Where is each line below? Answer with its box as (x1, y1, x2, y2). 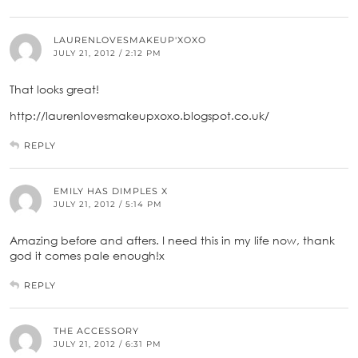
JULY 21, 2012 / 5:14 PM (54, 198, 162, 209)
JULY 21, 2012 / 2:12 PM (54, 47, 161, 58)
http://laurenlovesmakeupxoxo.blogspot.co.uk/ (10, 108, 269, 122)
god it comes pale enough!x (10, 248, 165, 262)
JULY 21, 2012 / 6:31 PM (54, 338, 161, 349)
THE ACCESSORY (54, 324, 139, 336)
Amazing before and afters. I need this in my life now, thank (10, 233, 335, 247)
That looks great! (10, 82, 99, 96)
